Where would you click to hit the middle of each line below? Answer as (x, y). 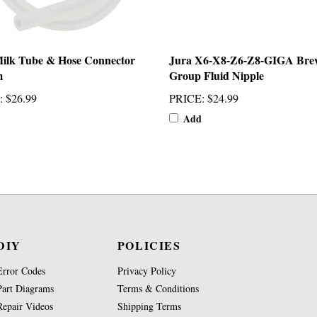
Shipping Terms (149, 306)
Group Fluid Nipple (217, 75)
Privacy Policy (146, 271)
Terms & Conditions (158, 288)
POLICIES (149, 245)
